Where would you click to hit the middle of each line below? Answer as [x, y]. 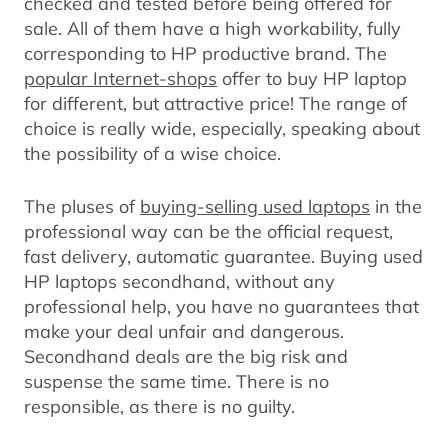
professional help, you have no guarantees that [221, 305]
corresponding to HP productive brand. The [205, 52]
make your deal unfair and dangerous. [184, 330]
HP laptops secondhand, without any [179, 280]
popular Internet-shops [120, 77]
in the [396, 205]
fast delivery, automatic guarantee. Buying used [223, 255]
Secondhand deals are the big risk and [186, 355]
